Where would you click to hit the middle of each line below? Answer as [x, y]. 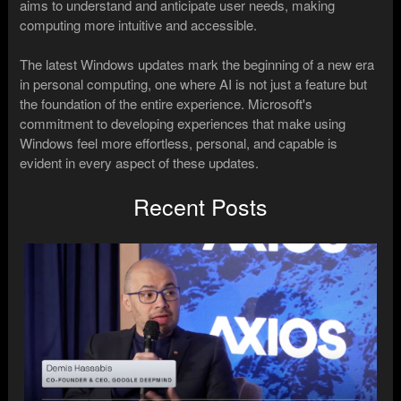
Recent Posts [200, 205]
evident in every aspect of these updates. [140, 162]
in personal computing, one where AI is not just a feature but [194, 83]
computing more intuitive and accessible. [139, 24]
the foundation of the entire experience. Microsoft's [166, 103]
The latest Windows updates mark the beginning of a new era [197, 64]
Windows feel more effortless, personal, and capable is [179, 142]
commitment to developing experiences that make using [183, 123]
